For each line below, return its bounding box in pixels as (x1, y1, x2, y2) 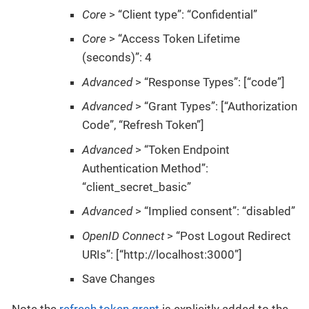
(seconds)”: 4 (82, 50, 152, 65)
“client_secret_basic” (82, 179, 191, 194)
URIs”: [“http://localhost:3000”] (82, 247, 242, 261)
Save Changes (82, 272, 155, 286)
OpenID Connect (82, 228, 164, 243)
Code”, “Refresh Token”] (82, 118, 204, 132)
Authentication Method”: (82, 161, 208, 175)
